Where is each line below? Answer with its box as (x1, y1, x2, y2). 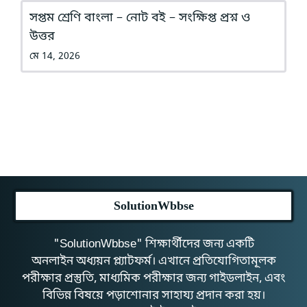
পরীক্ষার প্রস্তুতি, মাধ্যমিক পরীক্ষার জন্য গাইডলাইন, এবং (22, 271, 285, 287)
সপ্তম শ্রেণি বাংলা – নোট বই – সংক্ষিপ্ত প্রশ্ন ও (29, 10, 250, 27)
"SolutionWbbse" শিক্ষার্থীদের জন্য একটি (53, 236, 254, 253)
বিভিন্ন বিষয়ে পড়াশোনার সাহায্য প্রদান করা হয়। (42, 288, 265, 304)
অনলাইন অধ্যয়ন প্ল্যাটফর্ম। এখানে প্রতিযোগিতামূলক (31, 254, 276, 270)
